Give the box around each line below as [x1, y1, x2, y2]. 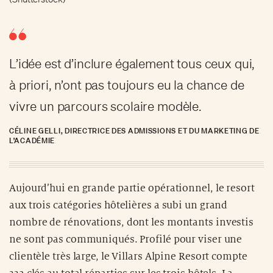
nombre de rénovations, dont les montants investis [9, 216, 254, 228]
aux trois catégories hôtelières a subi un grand [9, 199, 228, 211]
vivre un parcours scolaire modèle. [9, 98, 202, 114]
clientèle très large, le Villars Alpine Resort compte [9, 250, 247, 262]
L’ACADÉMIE [9, 135, 55, 146]
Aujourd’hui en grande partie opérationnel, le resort [9, 182, 255, 194]
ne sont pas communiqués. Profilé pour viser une [9, 233, 243, 245]
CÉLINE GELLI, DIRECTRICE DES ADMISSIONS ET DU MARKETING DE [9, 125, 260, 136]
